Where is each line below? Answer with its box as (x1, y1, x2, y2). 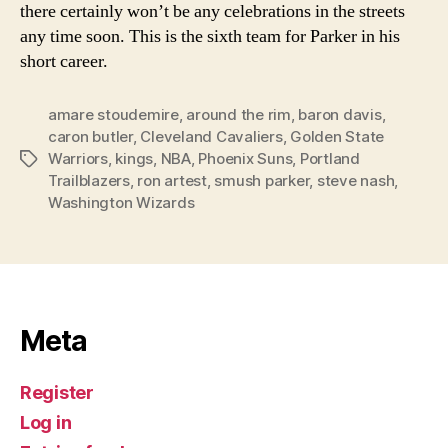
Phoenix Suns (198, 148, 293, 168)
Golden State (290, 126, 385, 146)
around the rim (186, 104, 291, 124)
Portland (299, 148, 360, 168)
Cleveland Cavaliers (140, 126, 283, 146)
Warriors (48, 148, 108, 168)
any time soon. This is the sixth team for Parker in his (20, 24, 400, 48)
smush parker (214, 170, 310, 190)
